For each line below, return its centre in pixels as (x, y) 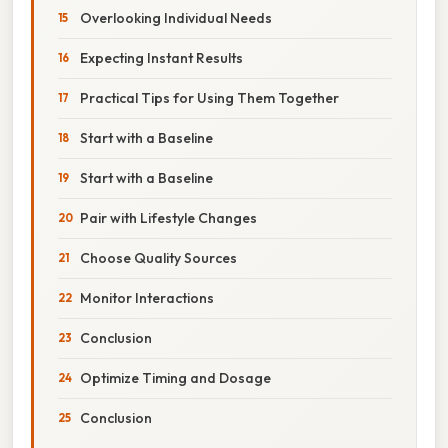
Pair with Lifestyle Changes (168, 217)
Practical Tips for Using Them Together (209, 97)
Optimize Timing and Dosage (175, 377)
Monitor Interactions (147, 297)
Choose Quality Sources (158, 257)
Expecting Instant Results (161, 57)
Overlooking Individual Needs (176, 17)
